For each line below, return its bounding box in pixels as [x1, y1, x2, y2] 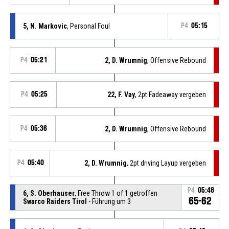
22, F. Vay [107, 90, 135, 99]
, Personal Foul [66, 21, 110, 30]
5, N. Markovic [22, 21, 67, 30]
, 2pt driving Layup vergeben [127, 158, 207, 167]
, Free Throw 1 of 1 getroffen [74, 189, 157, 197]
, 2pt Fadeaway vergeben [135, 90, 207, 99]
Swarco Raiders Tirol [22, 197, 87, 205]
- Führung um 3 [86, 197, 131, 205]
